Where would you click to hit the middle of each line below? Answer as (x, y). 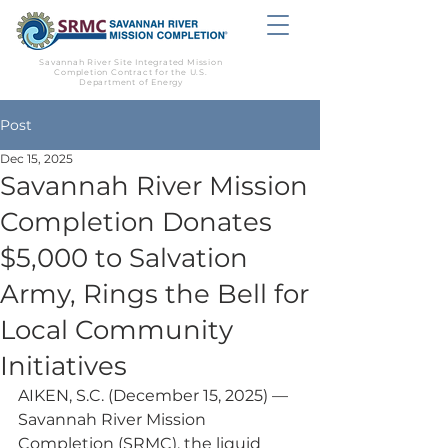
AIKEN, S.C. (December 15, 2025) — (155, 395)
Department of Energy (130, 82)
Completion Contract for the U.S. (131, 72)
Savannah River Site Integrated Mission (131, 62)
